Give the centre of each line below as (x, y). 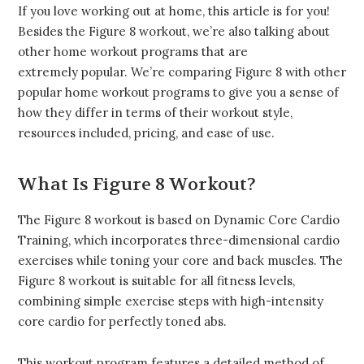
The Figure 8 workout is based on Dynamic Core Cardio (179, 220)
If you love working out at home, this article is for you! (174, 11)
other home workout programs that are (133, 52)
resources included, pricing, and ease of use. (146, 133)
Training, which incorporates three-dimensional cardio (179, 240)
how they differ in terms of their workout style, (155, 113)
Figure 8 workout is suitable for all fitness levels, (156, 281)
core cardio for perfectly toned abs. (122, 322)
